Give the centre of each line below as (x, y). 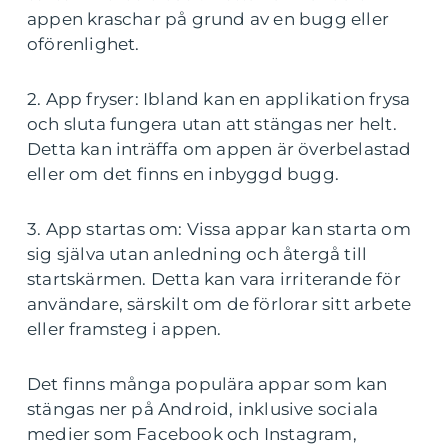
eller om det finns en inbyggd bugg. (183, 174)
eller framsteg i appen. (124, 329)
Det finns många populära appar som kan (207, 384)
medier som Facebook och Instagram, (192, 434)
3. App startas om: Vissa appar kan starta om (219, 229)
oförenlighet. (83, 44)
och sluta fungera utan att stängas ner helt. (212, 124)
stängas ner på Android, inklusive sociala (203, 409)
